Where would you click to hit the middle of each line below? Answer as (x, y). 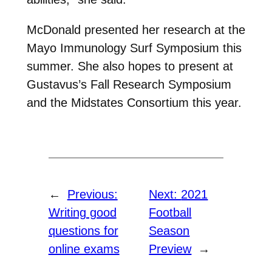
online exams (84, 249)
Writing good (82, 213)
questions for (83, 231)
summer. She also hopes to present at (130, 66)
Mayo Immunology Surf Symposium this (134, 48)
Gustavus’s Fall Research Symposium (129, 84)
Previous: (92, 195)
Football (170, 213)
